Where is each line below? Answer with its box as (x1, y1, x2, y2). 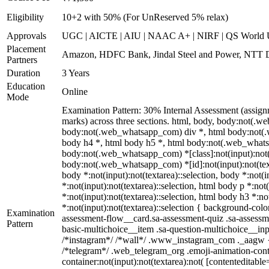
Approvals (7, 31, 46, 41)
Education (7, 81, 45, 91)
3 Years (62, 68, 89, 78)
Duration (7, 68, 40, 78)
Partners (7, 55, 37, 65)
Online (62, 86, 88, 97)
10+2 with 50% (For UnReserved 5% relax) (62, 12, 228, 22)
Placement (7, 44, 46, 54)
